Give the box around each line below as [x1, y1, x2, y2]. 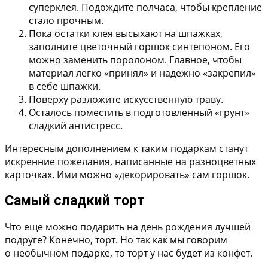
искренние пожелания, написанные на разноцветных [5, 154, 256, 168]
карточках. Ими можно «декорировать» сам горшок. [5, 167, 249, 181]
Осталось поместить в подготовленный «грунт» [29, 105, 249, 119]
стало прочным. [29, 13, 103, 27]
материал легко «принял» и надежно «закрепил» [29, 66, 256, 80]
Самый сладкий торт [5, 193, 145, 209]
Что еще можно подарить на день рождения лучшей [5, 220, 251, 234]
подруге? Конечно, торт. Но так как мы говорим [5, 233, 227, 247]
